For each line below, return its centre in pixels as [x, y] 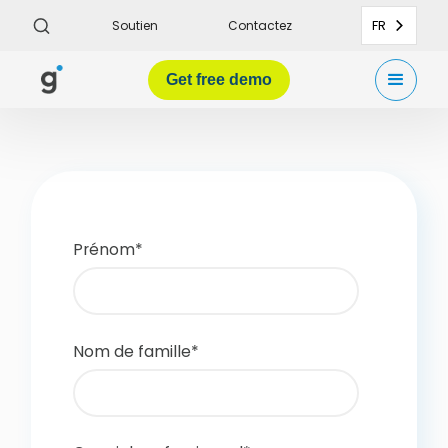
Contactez [260, 25]
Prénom [104, 249]
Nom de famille [132, 351]
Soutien [134, 25]
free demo [233, 79]
